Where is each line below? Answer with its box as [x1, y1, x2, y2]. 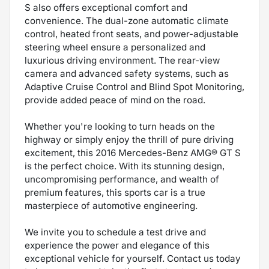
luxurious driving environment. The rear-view [25, 54, 220, 66]
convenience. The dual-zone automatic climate [25, 14, 229, 26]
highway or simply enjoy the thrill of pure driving [25, 133, 234, 145]
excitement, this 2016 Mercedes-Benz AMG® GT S [25, 147, 241, 159]
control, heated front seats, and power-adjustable [25, 28, 238, 40]
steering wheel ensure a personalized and [25, 41, 205, 53]
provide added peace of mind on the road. [25, 94, 205, 106]
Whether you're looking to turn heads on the [25, 120, 215, 132]
